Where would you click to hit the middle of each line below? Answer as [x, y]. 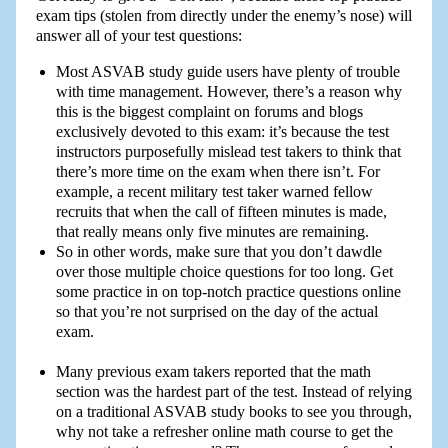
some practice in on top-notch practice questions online [228, 292]
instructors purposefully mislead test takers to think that [228, 152]
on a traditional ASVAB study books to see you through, [233, 412]
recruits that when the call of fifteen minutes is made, [221, 212]
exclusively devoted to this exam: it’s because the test [222, 132]
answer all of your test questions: [138, 36]
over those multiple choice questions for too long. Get [224, 272]
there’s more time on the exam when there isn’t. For [217, 172]
